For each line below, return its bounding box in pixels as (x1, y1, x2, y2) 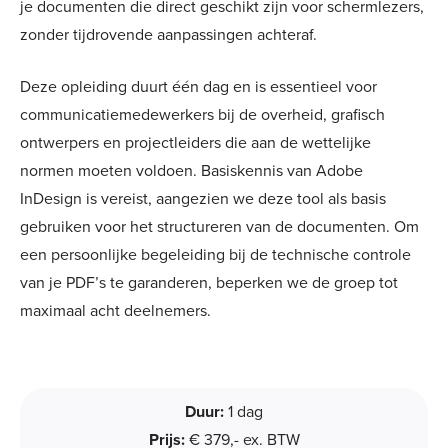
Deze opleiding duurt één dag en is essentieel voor (20, 75, 377, 98)
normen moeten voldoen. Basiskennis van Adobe (20, 159, 363, 182)
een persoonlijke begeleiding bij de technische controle (20, 243, 411, 266)
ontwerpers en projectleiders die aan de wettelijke (20, 131, 371, 154)
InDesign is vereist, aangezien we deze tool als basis (20, 187, 386, 210)
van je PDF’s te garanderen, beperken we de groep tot (20, 271, 398, 294)
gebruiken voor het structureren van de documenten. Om (20, 215, 419, 238)
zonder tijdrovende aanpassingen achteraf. (20, 23, 317, 46)
